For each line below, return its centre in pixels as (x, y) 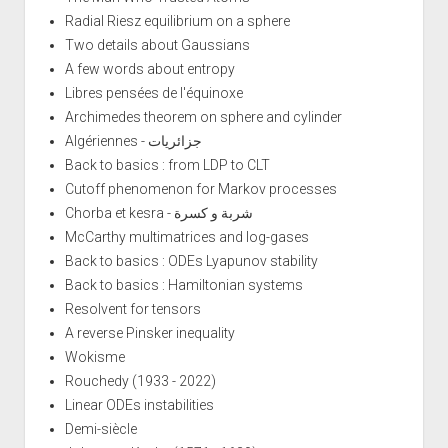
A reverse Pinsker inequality (149, 332)
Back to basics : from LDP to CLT (167, 164)
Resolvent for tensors (132, 308)
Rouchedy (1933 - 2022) (140, 380)
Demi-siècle (100, 428)
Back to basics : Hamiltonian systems (183, 284)
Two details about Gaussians (157, 44)
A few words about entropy (149, 68)
